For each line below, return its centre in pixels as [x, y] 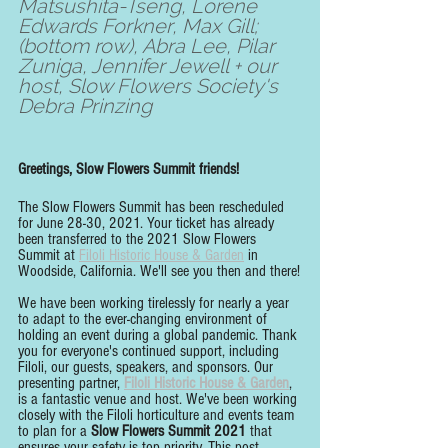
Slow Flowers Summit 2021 [168, 431]
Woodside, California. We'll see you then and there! [159, 271]
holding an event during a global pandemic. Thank [159, 335]
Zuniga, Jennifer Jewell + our [150, 66]
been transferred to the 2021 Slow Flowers [139, 239]
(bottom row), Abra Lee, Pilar [149, 46]
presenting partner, [71, 383]
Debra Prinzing [85, 106]
